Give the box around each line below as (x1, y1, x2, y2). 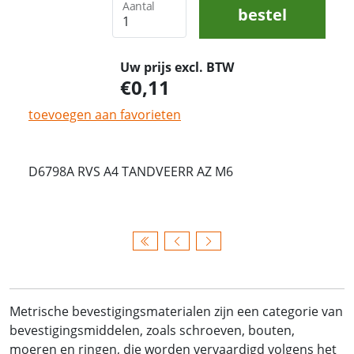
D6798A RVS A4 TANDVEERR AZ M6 (28, 162, 233, 180)
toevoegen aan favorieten (28, 105, 181, 123)
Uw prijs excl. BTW (120, 58, 234, 76)
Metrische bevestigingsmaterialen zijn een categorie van (9, 302, 343, 320)
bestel (238, 3, 287, 25)
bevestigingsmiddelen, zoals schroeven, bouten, (9, 321, 295, 339)
